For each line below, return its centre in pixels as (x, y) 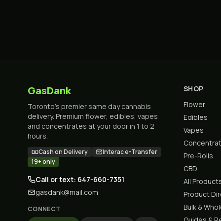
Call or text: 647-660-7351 (80, 179)
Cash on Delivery (63, 152)
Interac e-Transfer (130, 152)
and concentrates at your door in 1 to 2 (91, 126)
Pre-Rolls (198, 156)
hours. (38, 136)
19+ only (43, 162)
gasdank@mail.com (67, 192)
